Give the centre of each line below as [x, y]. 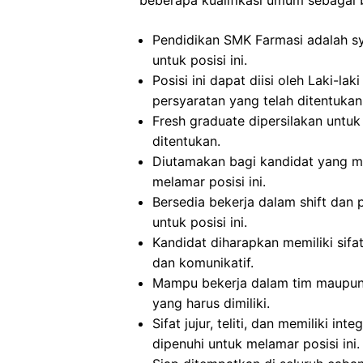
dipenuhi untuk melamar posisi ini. [256, 344]
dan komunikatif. [203, 263]
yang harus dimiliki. [211, 303]
